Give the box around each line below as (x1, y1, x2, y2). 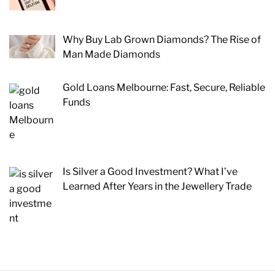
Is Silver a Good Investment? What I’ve (63, 165, 238, 177)
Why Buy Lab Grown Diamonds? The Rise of (63, 33, 261, 45)
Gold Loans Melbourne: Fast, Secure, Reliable (63, 81, 265, 93)
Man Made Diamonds (63, 48, 160, 60)
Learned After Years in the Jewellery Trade (63, 180, 252, 192)
